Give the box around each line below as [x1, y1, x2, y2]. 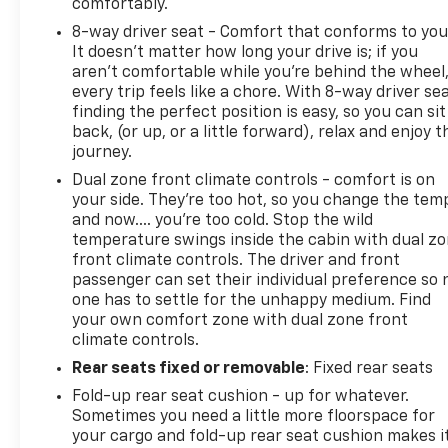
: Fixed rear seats [305, 360, 434, 377]
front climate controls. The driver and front [72, 252, 401, 269]
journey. [72, 144, 133, 161]
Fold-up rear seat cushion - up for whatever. [72, 388, 410, 405]
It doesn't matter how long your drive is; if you [72, 44, 419, 61]
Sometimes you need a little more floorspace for [72, 408, 436, 425]
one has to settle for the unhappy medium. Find [72, 292, 432, 309]
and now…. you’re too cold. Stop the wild [72, 212, 374, 229]
